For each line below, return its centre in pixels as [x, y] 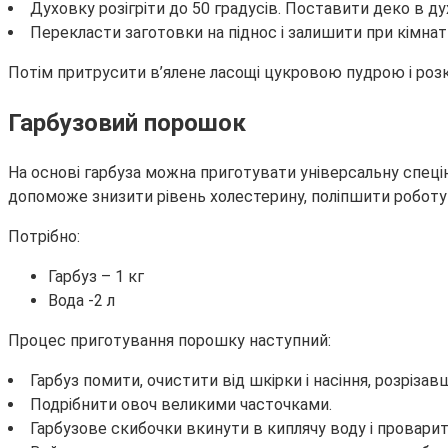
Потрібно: [44, 237]
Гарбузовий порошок [127, 123]
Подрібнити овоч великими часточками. [181, 405]
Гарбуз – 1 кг [96, 277]
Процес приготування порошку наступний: [169, 341]
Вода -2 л [81, 301]
